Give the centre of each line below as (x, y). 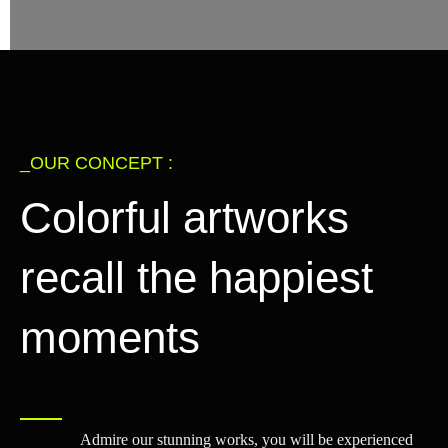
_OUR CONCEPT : (96, 163)
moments (110, 337)
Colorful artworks (184, 217)
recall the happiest (196, 277)
